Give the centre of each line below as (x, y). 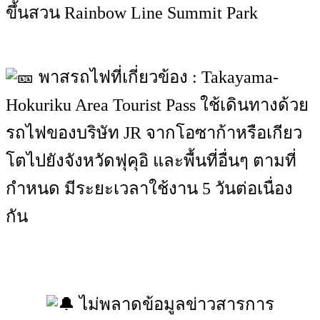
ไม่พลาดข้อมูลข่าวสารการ (174, 304)
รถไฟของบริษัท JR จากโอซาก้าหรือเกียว (154, 133)
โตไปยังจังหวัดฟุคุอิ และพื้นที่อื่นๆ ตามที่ (151, 161)
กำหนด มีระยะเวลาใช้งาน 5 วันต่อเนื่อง (149, 189)
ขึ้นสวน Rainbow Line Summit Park (132, 13)
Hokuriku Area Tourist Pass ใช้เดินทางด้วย (157, 105)
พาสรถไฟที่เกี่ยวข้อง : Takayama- (156, 77)
